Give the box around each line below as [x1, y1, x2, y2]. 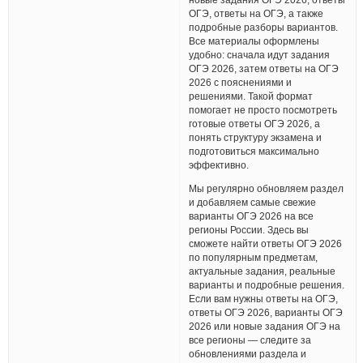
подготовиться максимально [189, 146, 320, 157]
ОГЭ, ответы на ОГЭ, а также [189, 8, 324, 19]
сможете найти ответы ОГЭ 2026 [189, 238, 343, 250]
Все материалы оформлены [189, 36, 320, 47]
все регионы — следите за [189, 335, 312, 346]
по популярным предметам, [189, 252, 318, 263]
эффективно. [189, 160, 250, 171]
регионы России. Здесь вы [189, 224, 310, 236]
